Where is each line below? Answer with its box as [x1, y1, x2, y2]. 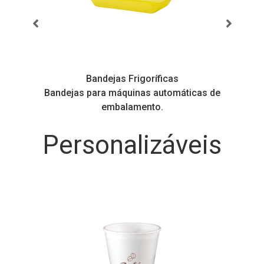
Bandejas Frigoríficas [18, 73, 111, 84]
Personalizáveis [42, 130, 222, 160]
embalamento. [33, 101, 95, 113]
